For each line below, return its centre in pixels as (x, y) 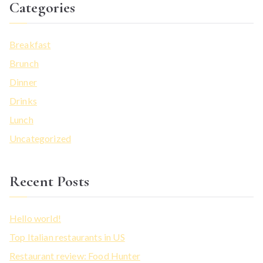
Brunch (24, 63)
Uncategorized (41, 139)
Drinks (23, 101)
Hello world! (35, 218)
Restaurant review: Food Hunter (75, 256)
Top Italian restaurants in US (67, 237)
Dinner (23, 82)
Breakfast (30, 45)
